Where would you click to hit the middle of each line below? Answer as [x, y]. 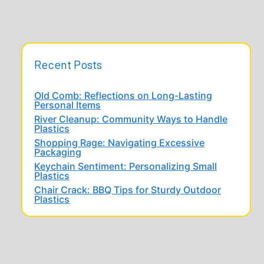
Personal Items [67, 105]
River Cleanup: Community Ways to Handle [131, 119]
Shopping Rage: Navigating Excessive [119, 143]
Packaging [58, 152]
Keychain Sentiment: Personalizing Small [126, 166]
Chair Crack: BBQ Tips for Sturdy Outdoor [128, 190]
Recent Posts [68, 65]
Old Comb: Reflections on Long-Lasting [123, 96]
